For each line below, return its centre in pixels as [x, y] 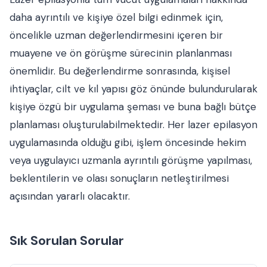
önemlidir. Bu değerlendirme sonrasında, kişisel [120, 71]
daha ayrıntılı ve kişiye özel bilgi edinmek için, [116, 18]
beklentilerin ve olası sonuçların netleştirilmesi [119, 178]
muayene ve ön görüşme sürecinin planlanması [121, 53]
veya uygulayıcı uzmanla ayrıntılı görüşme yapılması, [131, 161]
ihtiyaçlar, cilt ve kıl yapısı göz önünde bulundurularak [133, 89]
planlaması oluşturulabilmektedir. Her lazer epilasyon [133, 125]
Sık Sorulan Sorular [67, 241]
